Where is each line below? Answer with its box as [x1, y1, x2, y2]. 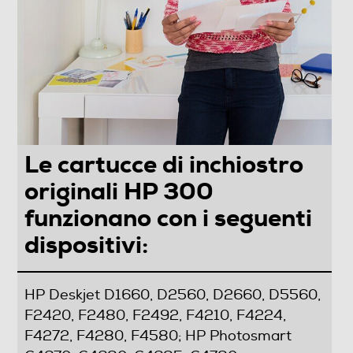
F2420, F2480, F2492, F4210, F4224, [24, 307, 286, 325]
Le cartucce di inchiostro [24, 149, 303, 181]
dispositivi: [24, 229, 148, 262]
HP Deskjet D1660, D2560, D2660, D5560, [24, 286, 321, 305]
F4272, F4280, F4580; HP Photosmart [24, 327, 292, 346]
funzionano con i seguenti [24, 203, 312, 235]
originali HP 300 [24, 176, 214, 208]
